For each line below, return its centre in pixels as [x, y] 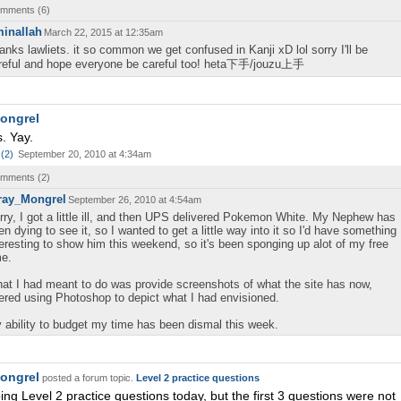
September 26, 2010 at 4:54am [135, 200]
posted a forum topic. [88, 378]
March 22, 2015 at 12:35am [103, 32]
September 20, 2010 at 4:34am [85, 154]
